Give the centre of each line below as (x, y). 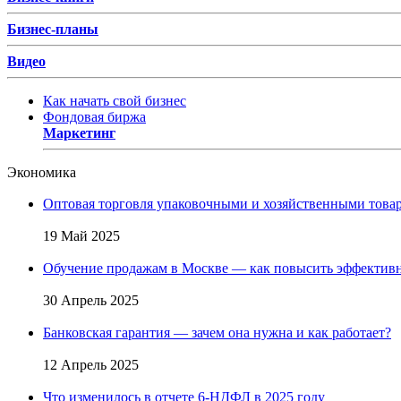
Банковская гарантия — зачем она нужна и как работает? (217, 332)
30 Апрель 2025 (91, 300)
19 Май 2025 (81, 235)
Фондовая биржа (94, 116)
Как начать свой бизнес (115, 100)
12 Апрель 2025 (91, 364)
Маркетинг (79, 132)
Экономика (42, 172)
